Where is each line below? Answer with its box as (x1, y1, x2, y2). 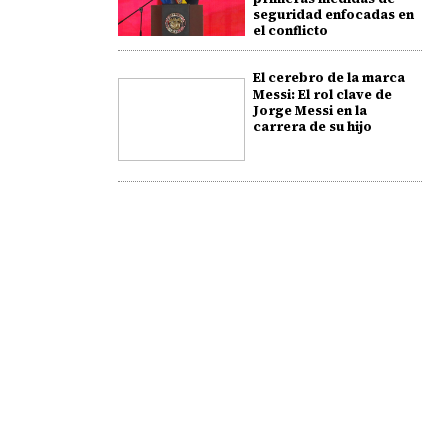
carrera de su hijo (252, 117, 372, 135)
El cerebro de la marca (252, 68, 405, 86)
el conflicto (252, 21, 328, 39)
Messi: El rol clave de (252, 85, 392, 103)
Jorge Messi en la (252, 101, 367, 119)
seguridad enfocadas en (252, 5, 414, 23)
